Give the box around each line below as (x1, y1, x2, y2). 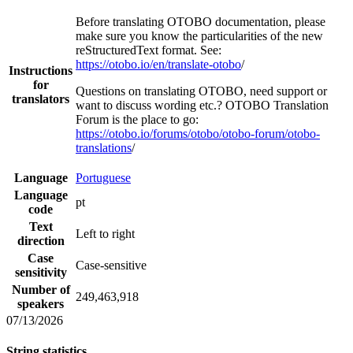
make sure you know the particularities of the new (76, 28, 323, 43)
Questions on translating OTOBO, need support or (76, 84, 327, 98)
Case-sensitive (76, 258, 147, 272)
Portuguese (76, 170, 131, 184)
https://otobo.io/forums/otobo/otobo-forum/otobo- (76, 126, 320, 140)
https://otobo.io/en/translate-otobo (76, 57, 241, 71)
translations (76, 140, 132, 154)
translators (12, 91, 69, 106)
